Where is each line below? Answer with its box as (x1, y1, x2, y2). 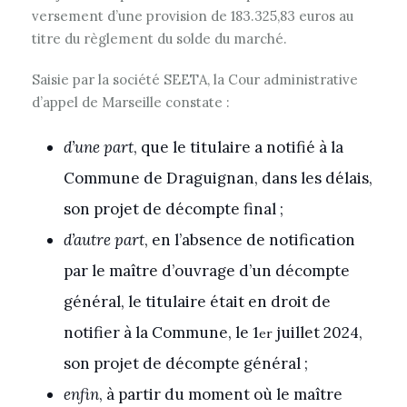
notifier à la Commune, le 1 (64, 323, 259, 342)
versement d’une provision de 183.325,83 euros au (32, 7, 353, 25)
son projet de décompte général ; (64, 353, 308, 373)
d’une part (64, 137, 134, 157)
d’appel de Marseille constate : (32, 94, 230, 111)
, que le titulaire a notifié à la (134, 137, 343, 157)
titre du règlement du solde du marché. (32, 30, 287, 47)
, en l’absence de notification (144, 230, 355, 250)
